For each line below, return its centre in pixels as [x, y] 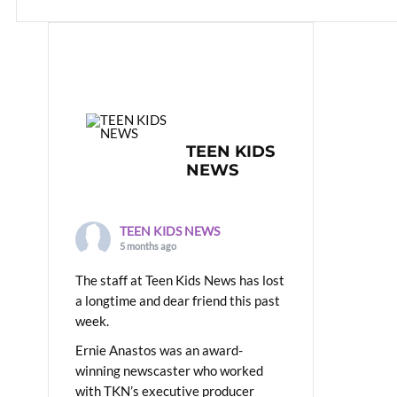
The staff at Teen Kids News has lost [180, 280]
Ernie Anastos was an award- [159, 350]
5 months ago [148, 245]
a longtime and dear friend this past [178, 300]
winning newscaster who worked [169, 370]
